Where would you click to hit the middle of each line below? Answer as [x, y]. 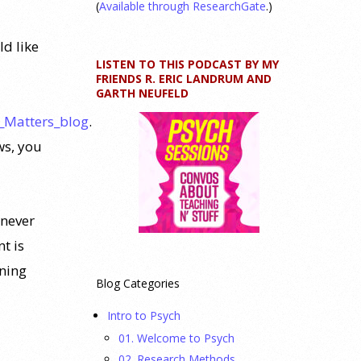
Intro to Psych [144, 315]
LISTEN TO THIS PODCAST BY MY [187, 64]
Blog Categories [138, 283]
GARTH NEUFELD [142, 93]
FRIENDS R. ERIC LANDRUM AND [184, 79]
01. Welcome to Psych [176, 338]
